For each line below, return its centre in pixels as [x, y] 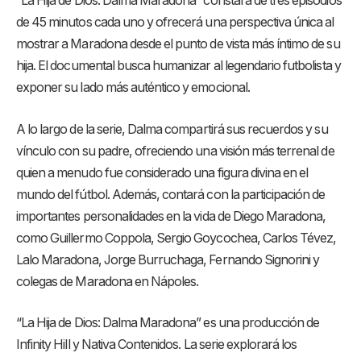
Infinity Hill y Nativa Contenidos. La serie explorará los [157, 345]
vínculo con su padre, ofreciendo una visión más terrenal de [175, 151]
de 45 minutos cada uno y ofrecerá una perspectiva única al [175, 23]
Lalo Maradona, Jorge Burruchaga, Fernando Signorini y [168, 259]
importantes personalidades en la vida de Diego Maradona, [171, 216]
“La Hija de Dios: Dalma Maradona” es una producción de [168, 323]
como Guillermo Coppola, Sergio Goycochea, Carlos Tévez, [176, 238]
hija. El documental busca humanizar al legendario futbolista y [178, 66]
